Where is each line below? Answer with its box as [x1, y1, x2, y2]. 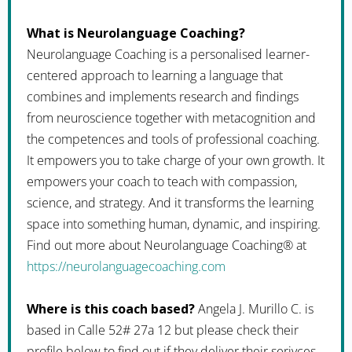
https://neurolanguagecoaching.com [27, 258, 225, 275]
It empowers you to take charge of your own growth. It [27, 152, 324, 169]
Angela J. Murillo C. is [195, 300, 313, 317]
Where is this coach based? [27, 300, 195, 317]
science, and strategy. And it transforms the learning [27, 194, 313, 211]
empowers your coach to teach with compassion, [27, 173, 297, 190]
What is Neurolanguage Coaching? [27, 24, 245, 42]
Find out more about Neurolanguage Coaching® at [27, 236, 306, 254]
